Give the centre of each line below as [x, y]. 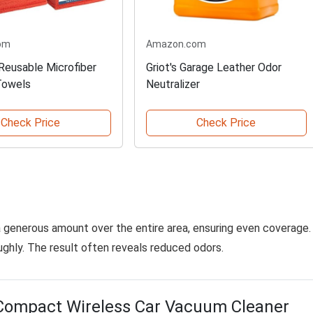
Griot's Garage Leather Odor [213, 67]
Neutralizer [173, 84]
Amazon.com [176, 44]
